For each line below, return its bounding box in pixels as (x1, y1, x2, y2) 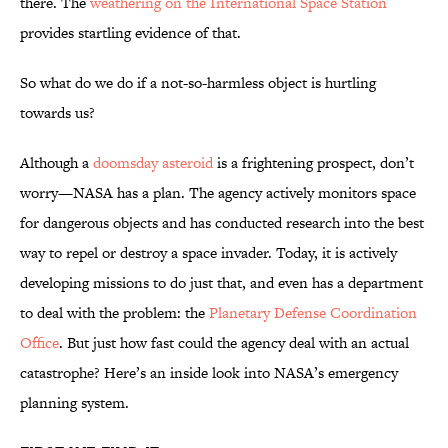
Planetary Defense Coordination (209, 302, 417, 324)
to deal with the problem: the (20, 302, 209, 324)
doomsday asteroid (93, 152, 213, 174)
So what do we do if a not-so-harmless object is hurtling (20, 72, 376, 94)
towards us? (20, 102, 95, 124)
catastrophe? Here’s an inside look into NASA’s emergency (20, 362, 398, 384)
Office (20, 332, 59, 354)
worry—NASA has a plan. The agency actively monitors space (20, 182, 416, 204)
